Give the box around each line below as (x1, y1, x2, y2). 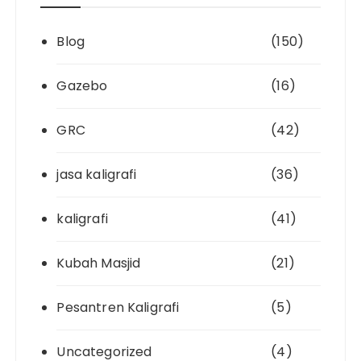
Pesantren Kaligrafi (56, 297, 180, 317)
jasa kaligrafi (56, 164, 137, 184)
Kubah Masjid (56, 253, 141, 272)
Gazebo (56, 76, 108, 95)
